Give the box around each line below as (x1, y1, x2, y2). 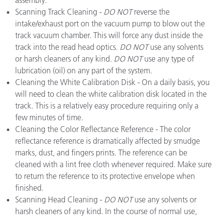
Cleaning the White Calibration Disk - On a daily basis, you (15, 77, 210, 87)
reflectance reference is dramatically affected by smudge (15, 136, 200, 146)
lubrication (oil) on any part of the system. (15, 66, 152, 75)
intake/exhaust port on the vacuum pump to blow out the (15, 19, 205, 28)
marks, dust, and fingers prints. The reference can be (15, 148, 187, 157)
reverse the (134, 7, 170, 17)
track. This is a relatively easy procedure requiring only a (15, 101, 198, 110)
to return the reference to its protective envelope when (15, 171, 195, 181)
